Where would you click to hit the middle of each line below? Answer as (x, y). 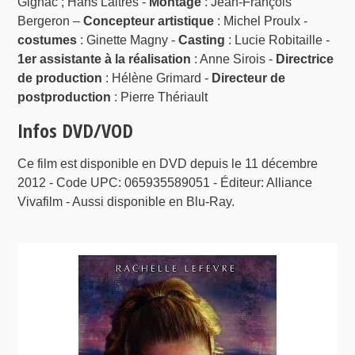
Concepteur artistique (149, 21)
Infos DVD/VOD (76, 130)
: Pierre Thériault (160, 97)
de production (60, 78)
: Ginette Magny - (128, 40)
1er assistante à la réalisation (105, 59)
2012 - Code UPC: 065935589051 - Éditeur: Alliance (165, 182)
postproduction (65, 97)
